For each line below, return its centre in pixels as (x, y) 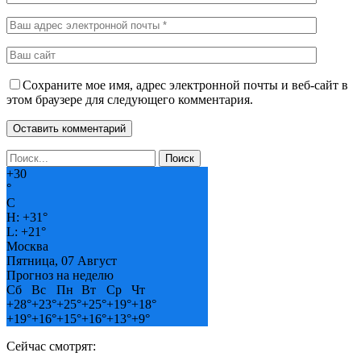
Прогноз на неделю (60, 275)
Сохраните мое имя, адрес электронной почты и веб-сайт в (185, 85)
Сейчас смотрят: (51, 346)
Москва (27, 246)
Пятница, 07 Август (62, 260)
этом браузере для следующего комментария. (130, 99)
